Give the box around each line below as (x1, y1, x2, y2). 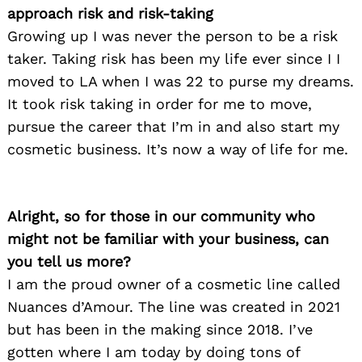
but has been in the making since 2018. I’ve (7, 321, 313, 339)
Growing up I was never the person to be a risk (7, 27, 338, 45)
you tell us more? (7, 253, 131, 271)
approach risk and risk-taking (7, 5, 213, 23)
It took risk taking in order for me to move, (7, 95, 312, 113)
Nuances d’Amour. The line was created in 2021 (7, 298, 340, 316)
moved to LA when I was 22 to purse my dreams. (7, 73, 354, 90)
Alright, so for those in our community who (7, 208, 315, 225)
